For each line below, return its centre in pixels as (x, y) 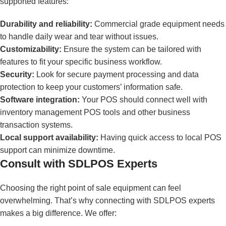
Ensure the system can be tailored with (131, 49)
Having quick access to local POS (160, 137)
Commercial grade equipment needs (158, 24)
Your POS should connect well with (144, 99)
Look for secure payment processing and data (117, 74)
